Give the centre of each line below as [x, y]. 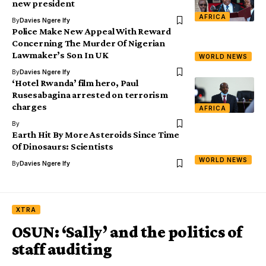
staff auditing [64, 249]
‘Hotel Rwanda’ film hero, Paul [75, 83]
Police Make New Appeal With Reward [91, 31]
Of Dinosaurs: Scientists [63, 146]
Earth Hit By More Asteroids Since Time [96, 134]
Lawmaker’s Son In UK [60, 55]
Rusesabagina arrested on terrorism [90, 94]
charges [29, 106]
